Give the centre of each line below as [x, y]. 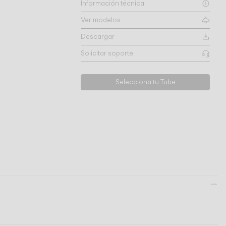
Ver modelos [101, 20]
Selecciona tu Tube [145, 82]
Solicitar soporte [107, 53]
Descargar [98, 37]
